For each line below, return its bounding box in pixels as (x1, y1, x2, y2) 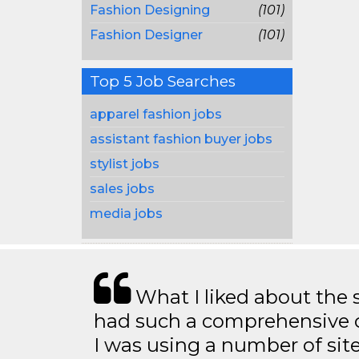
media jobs (90, 206, 163, 221)
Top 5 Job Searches (90, 72, 236, 91)
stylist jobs (90, 156, 159, 171)
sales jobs (90, 181, 155, 196)
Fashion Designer (90, 27, 203, 42)
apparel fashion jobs (90, 107, 222, 122)
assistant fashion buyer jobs (90, 131, 272, 147)
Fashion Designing (90, 2, 210, 18)
